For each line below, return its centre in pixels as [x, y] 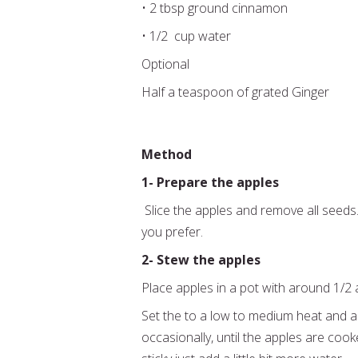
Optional [165, 64]
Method [167, 154]
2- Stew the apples [203, 260]
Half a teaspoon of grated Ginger [235, 92]
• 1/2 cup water [186, 36]
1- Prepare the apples [212, 182]
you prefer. [174, 232]
